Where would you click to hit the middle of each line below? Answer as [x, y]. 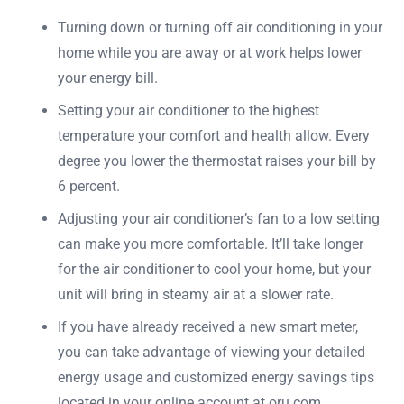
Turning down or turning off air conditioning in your [220, 27]
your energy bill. [108, 78]
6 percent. [89, 186]
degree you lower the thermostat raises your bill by [217, 161]
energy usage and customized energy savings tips [216, 377]
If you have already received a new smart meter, [208, 326]
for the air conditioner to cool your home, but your [214, 269]
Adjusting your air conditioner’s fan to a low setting [219, 218]
